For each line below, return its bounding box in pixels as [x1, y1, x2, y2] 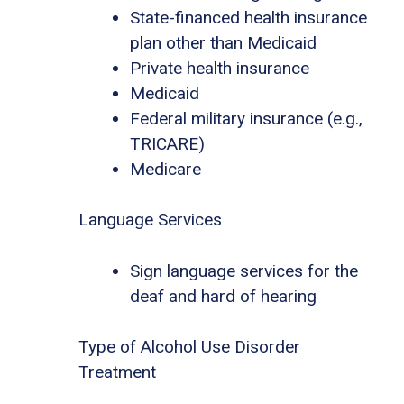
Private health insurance [130, 57, 309, 78]
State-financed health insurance [130, 6, 367, 28]
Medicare [130, 158, 201, 179]
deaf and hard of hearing [130, 285, 317, 307]
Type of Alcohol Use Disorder [78, 336, 300, 358]
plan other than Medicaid [130, 32, 317, 53]
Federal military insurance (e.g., [130, 107, 363, 129]
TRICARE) [130, 133, 205, 154]
